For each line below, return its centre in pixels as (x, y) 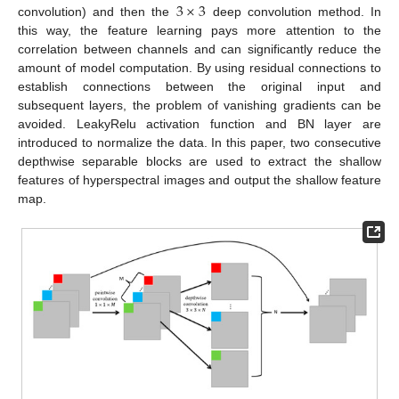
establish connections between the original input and (199, 87)
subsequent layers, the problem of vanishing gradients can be (199, 106)
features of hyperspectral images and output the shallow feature (199, 180)
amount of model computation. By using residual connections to (199, 68)
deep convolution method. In (294, 12)
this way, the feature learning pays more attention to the (199, 31)
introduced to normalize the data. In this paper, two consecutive (199, 143)
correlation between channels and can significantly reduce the (199, 49)
